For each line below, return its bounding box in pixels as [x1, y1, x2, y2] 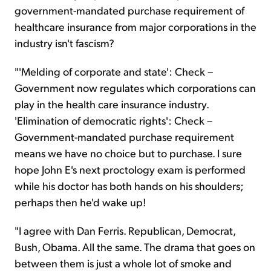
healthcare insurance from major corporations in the [15, 19, 256, 34]
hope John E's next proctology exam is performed [15, 162, 246, 177]
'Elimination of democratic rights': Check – [15, 113, 212, 128]
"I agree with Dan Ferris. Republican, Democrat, [15, 223, 235, 238]
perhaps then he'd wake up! [15, 195, 146, 209]
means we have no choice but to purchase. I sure [15, 146, 242, 160]
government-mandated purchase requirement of [15, 3, 244, 18]
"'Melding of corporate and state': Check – [15, 64, 213, 79]
